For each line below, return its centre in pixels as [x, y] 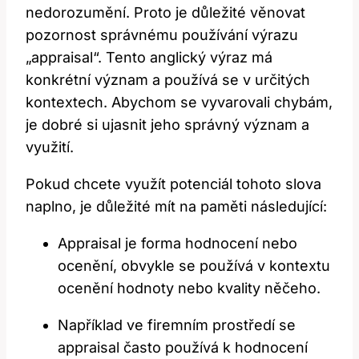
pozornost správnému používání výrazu [162, 35]
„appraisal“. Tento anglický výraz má [149, 58]
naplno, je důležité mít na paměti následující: [176, 207]
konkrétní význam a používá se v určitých [168, 80]
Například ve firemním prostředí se [177, 325]
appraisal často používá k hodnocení [183, 348]
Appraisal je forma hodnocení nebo [177, 244]
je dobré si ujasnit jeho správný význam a [167, 125]
